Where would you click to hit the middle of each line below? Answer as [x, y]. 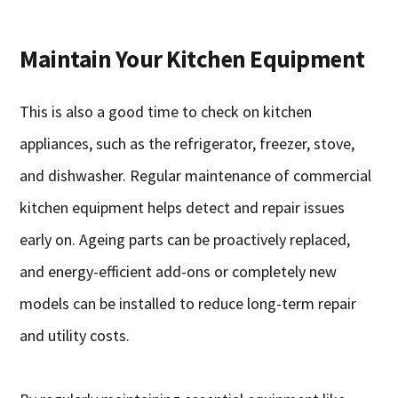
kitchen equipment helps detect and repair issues [183, 208]
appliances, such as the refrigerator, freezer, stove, [187, 144]
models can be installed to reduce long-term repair [188, 304]
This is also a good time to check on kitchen [166, 112]
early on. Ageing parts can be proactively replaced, [185, 240]
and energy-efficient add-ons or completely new [179, 272]
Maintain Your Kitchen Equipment [192, 59]
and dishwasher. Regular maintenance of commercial [196, 176]
